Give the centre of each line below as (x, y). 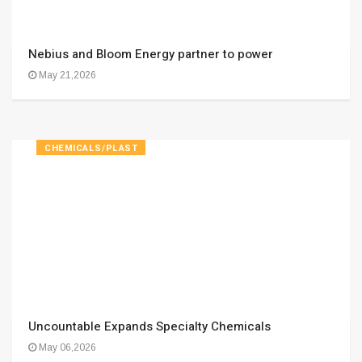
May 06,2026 (66, 347)
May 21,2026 (66, 75)
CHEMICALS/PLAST (91, 148)
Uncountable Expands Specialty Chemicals (149, 326)
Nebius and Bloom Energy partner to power (151, 54)
